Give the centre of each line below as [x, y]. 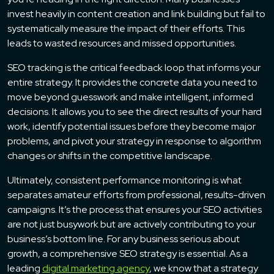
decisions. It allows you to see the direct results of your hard [135, 111]
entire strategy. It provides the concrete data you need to [132, 82]
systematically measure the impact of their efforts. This [126, 28]
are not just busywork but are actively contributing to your [131, 224]
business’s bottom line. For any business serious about [124, 239]
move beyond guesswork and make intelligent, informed [130, 97]
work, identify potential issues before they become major [131, 126]
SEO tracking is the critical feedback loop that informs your [134, 67]
